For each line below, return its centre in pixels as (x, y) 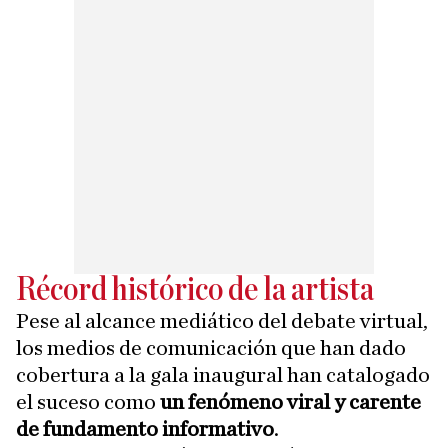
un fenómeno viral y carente (288, 402)
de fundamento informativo (145, 429)
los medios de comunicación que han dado (211, 348)
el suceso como (86, 402)
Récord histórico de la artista (195, 290)
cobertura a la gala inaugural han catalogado (223, 375)
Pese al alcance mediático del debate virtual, (222, 321)
